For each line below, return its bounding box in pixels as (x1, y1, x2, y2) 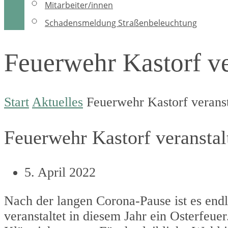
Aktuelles (32, 95, 83, 110)
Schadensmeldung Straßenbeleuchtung (45, 17, 197, 28)
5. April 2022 (24, 164, 96, 180)
